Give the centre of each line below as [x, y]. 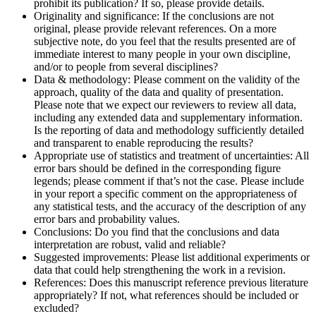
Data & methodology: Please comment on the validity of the [167, 79]
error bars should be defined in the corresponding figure [157, 168]
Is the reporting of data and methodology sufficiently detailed [169, 130]
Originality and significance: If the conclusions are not [154, 16]
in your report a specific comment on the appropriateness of [165, 193]
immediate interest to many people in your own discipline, [162, 54]
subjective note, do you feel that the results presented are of [165, 41]
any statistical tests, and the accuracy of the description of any [170, 206]
